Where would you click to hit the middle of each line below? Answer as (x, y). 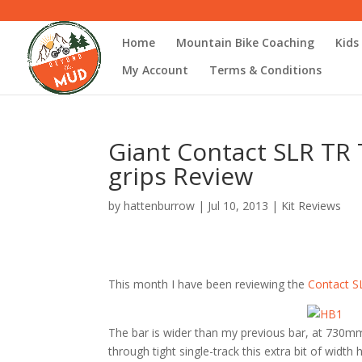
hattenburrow (160, 206)
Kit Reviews (311, 206)
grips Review (181, 176)
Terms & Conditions (265, 69)
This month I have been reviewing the (208, 284)
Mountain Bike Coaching (245, 42)
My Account (155, 69)
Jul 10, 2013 (238, 206)
